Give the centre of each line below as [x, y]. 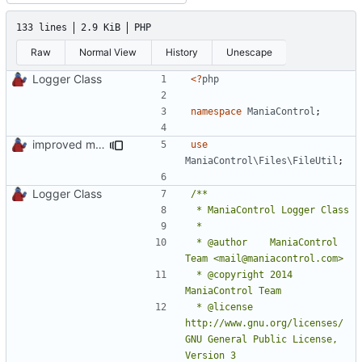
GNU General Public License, [261, 339]
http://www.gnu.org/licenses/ [264, 323]
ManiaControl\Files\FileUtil [261, 160]
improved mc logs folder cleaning [100, 144]
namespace [216, 111]
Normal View [108, 52]
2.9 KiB [101, 27]
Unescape [250, 52]
